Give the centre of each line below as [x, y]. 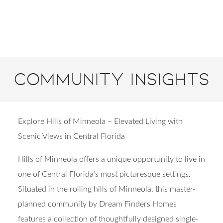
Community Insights [111, 91]
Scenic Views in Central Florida [71, 148]
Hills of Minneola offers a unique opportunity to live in [111, 171]
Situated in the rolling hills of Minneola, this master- [107, 201]
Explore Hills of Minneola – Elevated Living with [100, 133]
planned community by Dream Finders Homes [97, 216]
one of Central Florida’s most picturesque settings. [104, 186]
